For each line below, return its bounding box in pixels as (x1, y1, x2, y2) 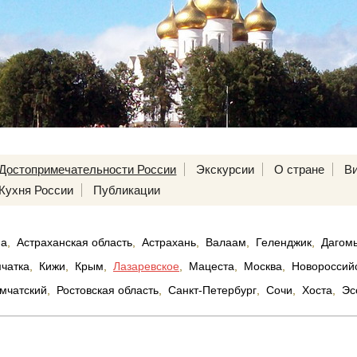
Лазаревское (113, 260, 179, 273)
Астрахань (142, 236, 196, 249)
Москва (244, 260, 282, 273)
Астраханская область (17, 236, 132, 249)
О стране (274, 163, 325, 176)
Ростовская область (57, 284, 159, 296)
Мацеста (189, 260, 234, 273)
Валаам (206, 236, 246, 249)
